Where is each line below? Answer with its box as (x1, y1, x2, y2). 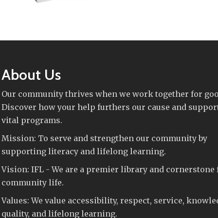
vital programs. (1, 115, 62, 126)
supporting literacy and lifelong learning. (1, 146, 166, 157)
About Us (1, 66, 61, 84)
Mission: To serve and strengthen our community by (1, 133, 207, 144)
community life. (1, 178, 64, 188)
